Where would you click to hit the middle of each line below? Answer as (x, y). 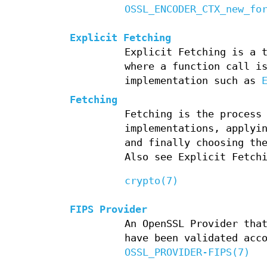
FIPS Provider (108, 210)
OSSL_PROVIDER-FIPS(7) (187, 253)
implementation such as (193, 81)
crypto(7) (151, 181)
